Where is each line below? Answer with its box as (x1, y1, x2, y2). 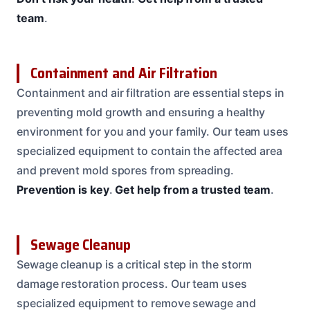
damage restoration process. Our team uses (17, 276, 247, 291)
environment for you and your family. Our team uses (17, 124, 289, 138)
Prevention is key (17, 182, 109, 197)
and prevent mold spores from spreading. (17, 163, 234, 177)
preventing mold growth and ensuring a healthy (17, 104, 266, 119)
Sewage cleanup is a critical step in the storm (17, 257, 253, 271)
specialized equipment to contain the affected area (17, 143, 283, 158)
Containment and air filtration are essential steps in (17, 85, 284, 100)
